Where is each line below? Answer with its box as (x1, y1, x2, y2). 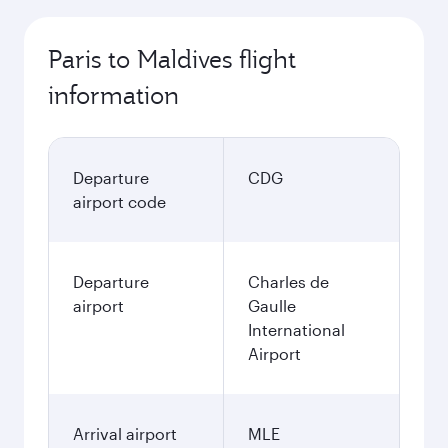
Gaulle (248, 296, 296, 315)
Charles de (248, 272, 329, 291)
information (48, 79, 179, 111)
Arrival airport (73, 424, 177, 443)
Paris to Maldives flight (48, 43, 296, 75)
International (248, 320, 345, 339)
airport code (73, 192, 166, 211)
